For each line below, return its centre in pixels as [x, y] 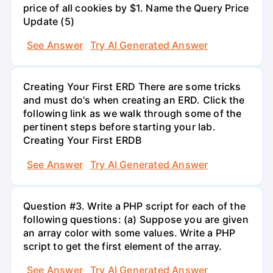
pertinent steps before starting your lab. [119, 127]
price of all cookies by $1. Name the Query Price [136, 8]
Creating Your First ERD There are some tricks [132, 87]
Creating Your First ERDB [83, 140]
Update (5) [49, 21]
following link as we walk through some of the [133, 114]
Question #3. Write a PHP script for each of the [134, 206]
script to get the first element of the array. [123, 246]
